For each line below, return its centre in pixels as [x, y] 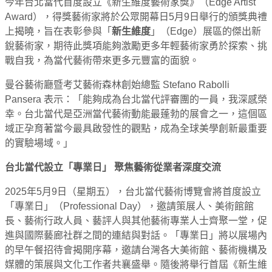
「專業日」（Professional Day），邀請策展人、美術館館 [129, 206]
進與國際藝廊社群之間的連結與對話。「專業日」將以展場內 [136, 235]
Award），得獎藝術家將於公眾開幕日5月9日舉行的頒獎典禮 [136, 16]
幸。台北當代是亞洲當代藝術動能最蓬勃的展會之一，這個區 [136, 114]
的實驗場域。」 [39, 143]
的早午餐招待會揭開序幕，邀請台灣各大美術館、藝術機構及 [136, 250]
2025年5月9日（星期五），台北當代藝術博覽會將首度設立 [133, 191]
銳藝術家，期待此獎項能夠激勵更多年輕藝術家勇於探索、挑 [136, 46]
